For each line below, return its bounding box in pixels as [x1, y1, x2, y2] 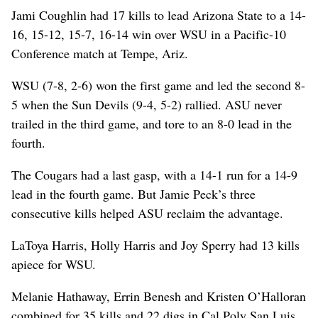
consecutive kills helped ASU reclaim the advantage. [11, 204, 283, 221]
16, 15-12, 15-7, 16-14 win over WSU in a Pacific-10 [11, 25, 286, 43]
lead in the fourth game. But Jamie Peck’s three [11, 185, 256, 202]
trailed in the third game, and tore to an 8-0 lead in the [11, 114, 292, 132]
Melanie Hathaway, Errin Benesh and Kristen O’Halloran [11, 287, 306, 305]
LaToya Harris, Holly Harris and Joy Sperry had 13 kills [11, 236, 300, 253]
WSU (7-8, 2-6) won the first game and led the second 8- [11, 76, 305, 94]
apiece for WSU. [11, 255, 96, 273]
